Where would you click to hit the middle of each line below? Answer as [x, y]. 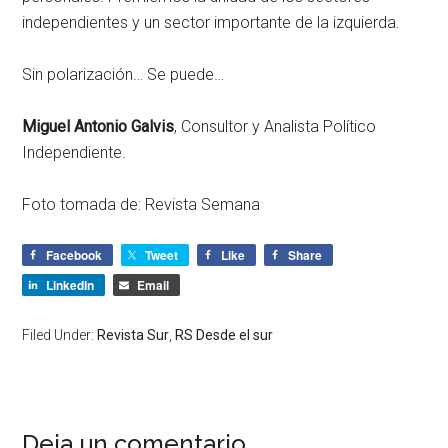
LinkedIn [70, 284]
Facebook [74, 254]
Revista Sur [133, 334]
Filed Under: [60, 334]
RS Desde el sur [224, 334]
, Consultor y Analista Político [275, 126]
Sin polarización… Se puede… [123, 74]
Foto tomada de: [84, 204]
